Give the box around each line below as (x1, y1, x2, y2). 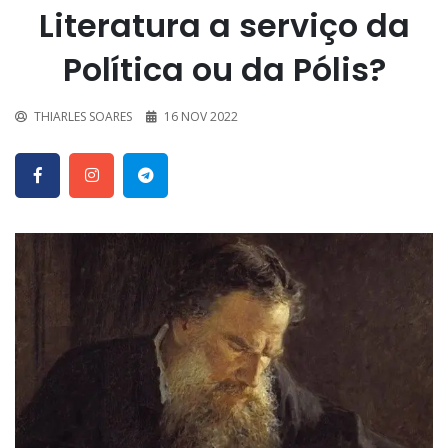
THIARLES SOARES (34, 108, 132, 126)
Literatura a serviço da (38, 3, 410, 49)
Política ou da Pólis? (62, 47, 386, 93)
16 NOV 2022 (164, 108, 238, 126)
